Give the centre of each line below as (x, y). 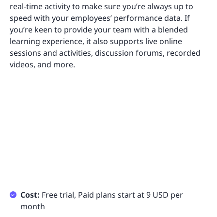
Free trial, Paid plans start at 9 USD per (111, 194)
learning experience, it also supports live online (96, 41)
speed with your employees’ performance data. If (100, 18)
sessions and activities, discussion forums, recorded (105, 53)
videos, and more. (42, 64)
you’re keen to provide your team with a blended (99, 29)
